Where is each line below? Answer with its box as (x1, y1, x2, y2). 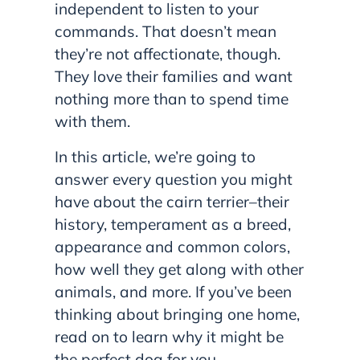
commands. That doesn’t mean (55, 22, 276, 42)
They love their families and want (55, 67, 292, 87)
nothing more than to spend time (55, 89, 288, 109)
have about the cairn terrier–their (55, 192, 289, 212)
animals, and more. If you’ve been (55, 282, 292, 302)
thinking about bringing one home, (55, 305, 300, 325)
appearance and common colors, (55, 237, 290, 257)
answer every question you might (55, 170, 292, 190)
